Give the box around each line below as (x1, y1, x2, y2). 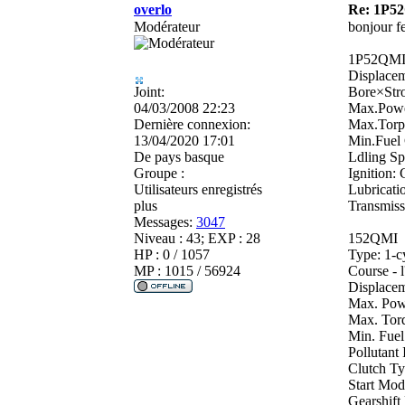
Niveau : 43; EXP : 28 (134, 230, 260, 246)
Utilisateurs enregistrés (134, 181, 262, 197)
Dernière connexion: (134, 116, 250, 132)
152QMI (348, 230, 398, 246)
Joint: (134, 83, 165, 99)
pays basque (151, 148, 224, 165)
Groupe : (134, 165, 184, 181)
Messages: (134, 213, 193, 230)
